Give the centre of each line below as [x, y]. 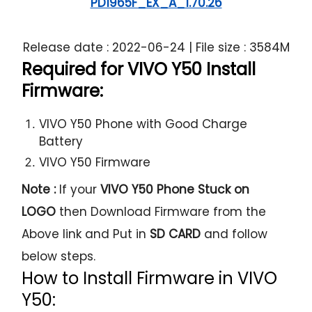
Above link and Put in [86, 234]
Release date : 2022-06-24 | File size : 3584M [156, 48]
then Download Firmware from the [161, 212]
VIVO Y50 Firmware [95, 163]
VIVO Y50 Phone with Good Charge [143, 124]
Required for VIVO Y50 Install [139, 70]
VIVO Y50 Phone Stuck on [175, 190]
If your [78, 190]
